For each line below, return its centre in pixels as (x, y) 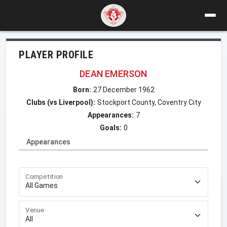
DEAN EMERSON (113, 73)
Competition (44, 176)
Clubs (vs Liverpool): (61, 102)
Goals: (110, 127)
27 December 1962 (124, 89)
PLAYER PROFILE (56, 54)
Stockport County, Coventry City (149, 102)
